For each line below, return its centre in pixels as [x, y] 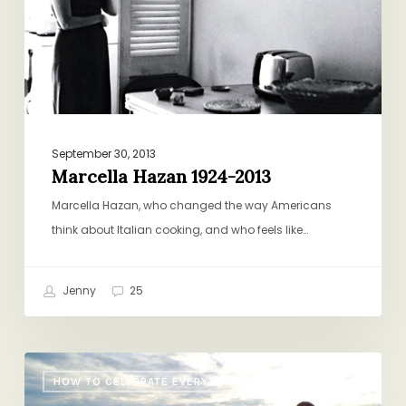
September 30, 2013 [103, 153]
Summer [52, 363]
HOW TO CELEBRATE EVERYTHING [148, 381]
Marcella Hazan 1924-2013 [161, 176]
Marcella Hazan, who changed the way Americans [191, 205]
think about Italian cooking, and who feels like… [179, 229]
